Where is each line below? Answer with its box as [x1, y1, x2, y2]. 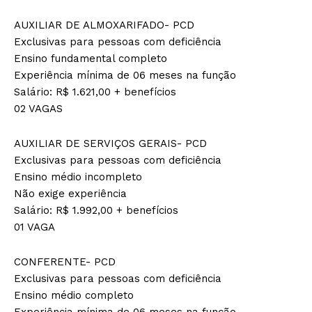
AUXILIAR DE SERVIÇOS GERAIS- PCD [14, 136, 207, 150]
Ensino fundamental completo [14, 52, 167, 65]
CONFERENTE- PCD [14, 255, 116, 268]
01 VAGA [14, 220, 55, 233]
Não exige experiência [14, 187, 127, 200]
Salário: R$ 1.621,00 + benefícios [14, 85, 176, 98]
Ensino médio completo [14, 288, 134, 302]
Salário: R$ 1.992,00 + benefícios [14, 203, 178, 217]
